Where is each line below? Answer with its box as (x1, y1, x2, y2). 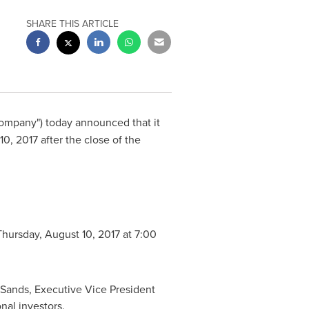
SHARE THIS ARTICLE (26, 17, 119, 30)
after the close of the (37, 132, 141, 147)
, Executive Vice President (28, 281, 155, 297)
